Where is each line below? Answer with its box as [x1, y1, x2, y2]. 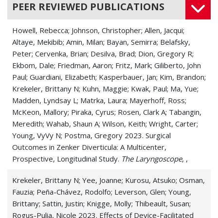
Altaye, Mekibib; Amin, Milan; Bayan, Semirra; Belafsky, [12, 36, 190, 47]
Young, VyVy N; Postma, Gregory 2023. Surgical [12, 130, 171, 140]
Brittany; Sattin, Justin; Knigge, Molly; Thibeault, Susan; [12, 198, 191, 208]
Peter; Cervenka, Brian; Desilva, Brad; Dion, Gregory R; [12, 48, 194, 58]
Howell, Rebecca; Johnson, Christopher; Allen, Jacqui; [12, 25, 184, 35]
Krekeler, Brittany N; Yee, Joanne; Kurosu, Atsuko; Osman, [12, 175, 205, 185]
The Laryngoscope [121, 153, 182, 163]
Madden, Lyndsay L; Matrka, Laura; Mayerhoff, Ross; [12, 95, 186, 105]
